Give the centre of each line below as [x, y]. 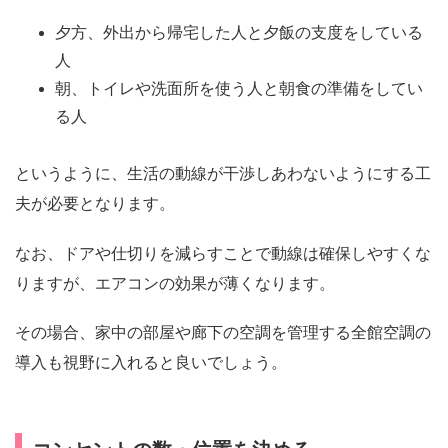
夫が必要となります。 [95, 204]
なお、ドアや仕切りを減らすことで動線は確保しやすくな [223, 253]
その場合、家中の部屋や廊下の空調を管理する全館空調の [223, 332]
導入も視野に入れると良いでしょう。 [151, 362]
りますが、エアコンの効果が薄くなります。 [175, 283]
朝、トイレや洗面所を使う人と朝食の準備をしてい [239, 88]
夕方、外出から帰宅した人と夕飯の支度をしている [239, 32]
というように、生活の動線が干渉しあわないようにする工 [223, 174]
